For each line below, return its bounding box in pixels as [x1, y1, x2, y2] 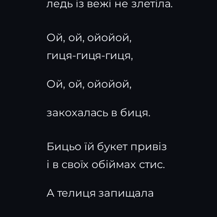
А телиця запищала [46, 186, 154, 200]
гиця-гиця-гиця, [46, 49, 134, 62]
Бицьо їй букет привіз [46, 140, 167, 153]
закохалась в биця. [46, 106, 151, 119]
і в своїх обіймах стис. [46, 158, 165, 171]
